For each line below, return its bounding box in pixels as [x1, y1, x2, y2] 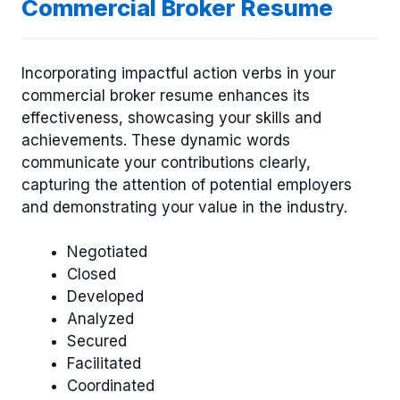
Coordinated [67, 377, 154, 396]
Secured [67, 332, 127, 351]
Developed [67, 287, 144, 306]
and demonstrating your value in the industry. [21, 197, 347, 216]
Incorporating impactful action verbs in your [21, 63, 336, 82]
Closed [67, 265, 116, 284]
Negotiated [67, 243, 147, 262]
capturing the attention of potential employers [21, 175, 352, 194]
